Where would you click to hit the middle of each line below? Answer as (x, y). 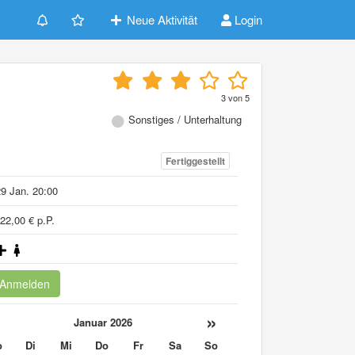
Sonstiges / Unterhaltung (185, 119)
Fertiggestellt (195, 161)
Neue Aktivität (160, 19)
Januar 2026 (103, 322)
